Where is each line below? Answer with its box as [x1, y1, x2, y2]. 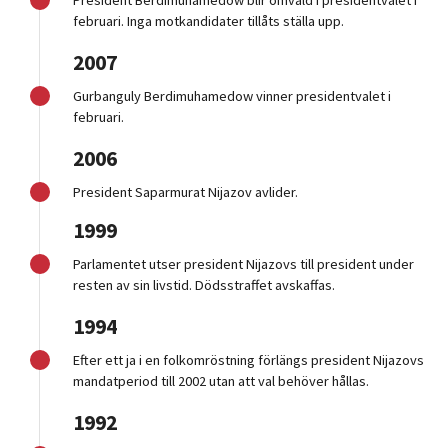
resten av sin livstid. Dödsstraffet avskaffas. [73, 276, 336, 295]
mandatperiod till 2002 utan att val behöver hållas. [73, 372, 370, 391]
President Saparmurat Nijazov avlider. [73, 183, 299, 202]
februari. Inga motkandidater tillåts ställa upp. [73, 12, 345, 31]
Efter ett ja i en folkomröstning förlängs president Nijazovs [73, 351, 425, 370]
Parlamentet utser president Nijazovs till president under [73, 255, 415, 274]
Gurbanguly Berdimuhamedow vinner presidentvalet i [73, 87, 392, 106]
